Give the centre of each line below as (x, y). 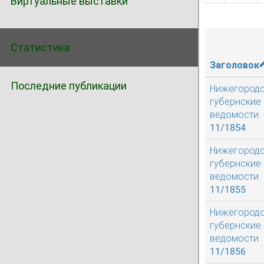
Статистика (40, 47)
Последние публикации (69, 86)
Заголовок (235, 65)
